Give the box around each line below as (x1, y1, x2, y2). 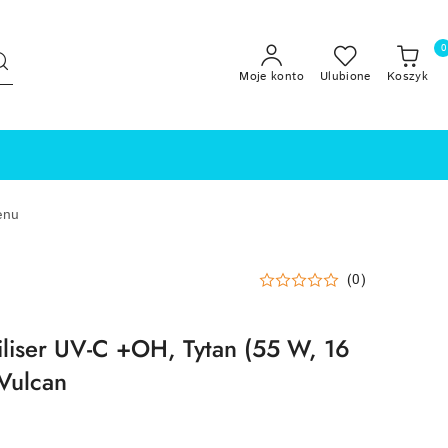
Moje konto (239, 68, 304, 85)
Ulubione (319, 68, 371, 85)
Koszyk (386, 68, 428, 85)
